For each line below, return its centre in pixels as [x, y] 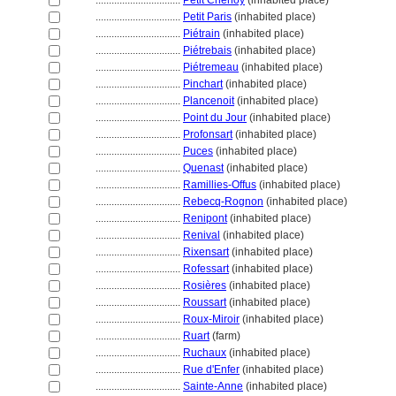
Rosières [205, 286]
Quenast [203, 168]
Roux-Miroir [211, 319]
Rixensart [206, 252]
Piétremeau [211, 67]
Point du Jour [215, 118]
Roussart [205, 302]
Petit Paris [207, 17]
